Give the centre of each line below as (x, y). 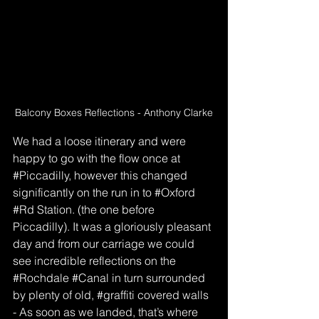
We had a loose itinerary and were (101, 141)
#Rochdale (41, 277)
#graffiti (116, 294)
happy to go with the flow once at (98, 158)
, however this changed (130, 175)
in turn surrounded (158, 277)
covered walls (173, 294)
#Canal (90, 277)
